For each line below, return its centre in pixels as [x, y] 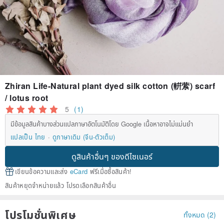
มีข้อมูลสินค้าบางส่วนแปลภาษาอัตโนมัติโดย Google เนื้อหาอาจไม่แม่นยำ [102, 124]
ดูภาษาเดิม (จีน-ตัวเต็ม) [84, 137]
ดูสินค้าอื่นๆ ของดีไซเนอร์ [112, 156]
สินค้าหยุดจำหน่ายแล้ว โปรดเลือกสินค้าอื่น [61, 185]
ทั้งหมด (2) [200, 214]
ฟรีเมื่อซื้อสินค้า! [110, 171]
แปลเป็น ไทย [28, 137]
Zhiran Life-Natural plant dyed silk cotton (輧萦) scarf [110, 86]
